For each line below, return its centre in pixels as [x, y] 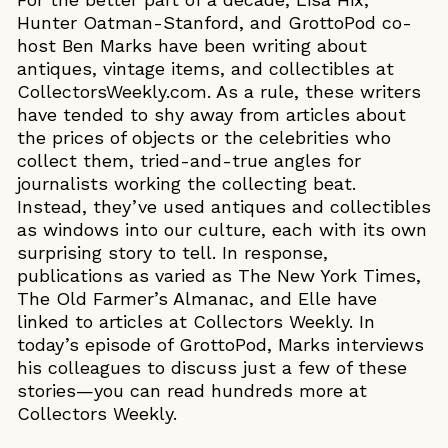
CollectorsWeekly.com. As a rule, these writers [218, 91]
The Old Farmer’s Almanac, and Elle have [196, 298]
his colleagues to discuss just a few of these [211, 367]
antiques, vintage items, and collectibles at [205, 68]
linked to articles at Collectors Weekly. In [195, 321]
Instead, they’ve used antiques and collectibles [223, 206]
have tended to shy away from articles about [211, 114]
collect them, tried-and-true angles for [188, 160]
